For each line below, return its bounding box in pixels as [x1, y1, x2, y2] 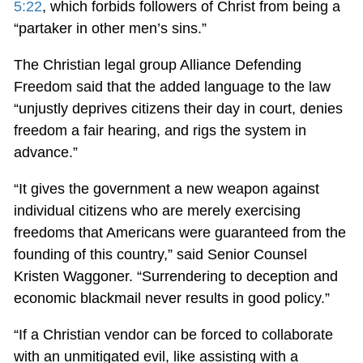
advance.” [13, 143, 78, 160]
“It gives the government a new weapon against [13, 180, 319, 197]
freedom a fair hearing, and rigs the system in [13, 122, 306, 139]
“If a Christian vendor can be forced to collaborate [13, 326, 333, 343]
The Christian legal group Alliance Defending [13, 56, 301, 73]
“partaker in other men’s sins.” [13, 19, 207, 36]
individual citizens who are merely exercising [13, 202, 301, 219]
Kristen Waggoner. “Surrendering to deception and [13, 267, 338, 284]
